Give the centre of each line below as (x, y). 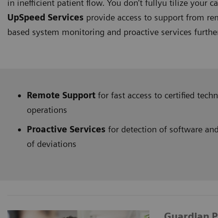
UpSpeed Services (45, 17)
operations (47, 109)
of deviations (52, 144)
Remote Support (62, 95)
